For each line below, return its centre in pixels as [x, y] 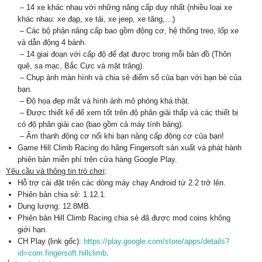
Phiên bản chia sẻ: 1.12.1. [62, 194]
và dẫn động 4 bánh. [52, 42]
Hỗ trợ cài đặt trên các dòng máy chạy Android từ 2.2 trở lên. [122, 183]
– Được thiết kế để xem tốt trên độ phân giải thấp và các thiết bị [128, 113]
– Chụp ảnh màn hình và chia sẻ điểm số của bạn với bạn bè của [130, 77]
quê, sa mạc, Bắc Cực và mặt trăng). [81, 66]
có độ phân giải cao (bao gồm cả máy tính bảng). [101, 124]
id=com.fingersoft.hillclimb [62, 253]
